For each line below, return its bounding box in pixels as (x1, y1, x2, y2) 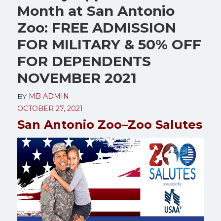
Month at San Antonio (17, 2, 175, 19)
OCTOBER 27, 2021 (17, 104, 83, 113)
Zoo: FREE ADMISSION (17, 19, 176, 36)
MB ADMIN (29, 92, 69, 101)
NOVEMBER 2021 (17, 70, 137, 86)
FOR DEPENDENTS (17, 53, 151, 70)
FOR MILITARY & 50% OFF (17, 36, 201, 53)
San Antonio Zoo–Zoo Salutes (17, 117, 202, 132)
